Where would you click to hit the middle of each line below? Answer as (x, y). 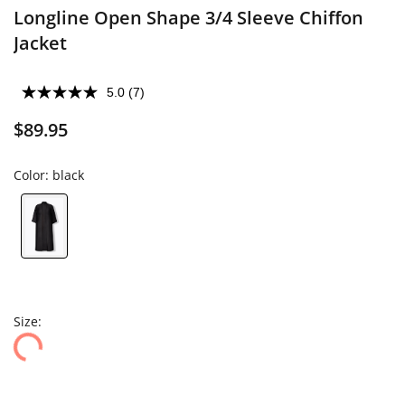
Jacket (40, 43)
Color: (33, 175)
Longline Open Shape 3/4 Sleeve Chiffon (188, 18)
